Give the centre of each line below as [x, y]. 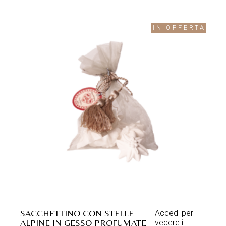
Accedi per [174, 213]
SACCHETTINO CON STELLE [77, 213]
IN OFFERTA [179, 27]
